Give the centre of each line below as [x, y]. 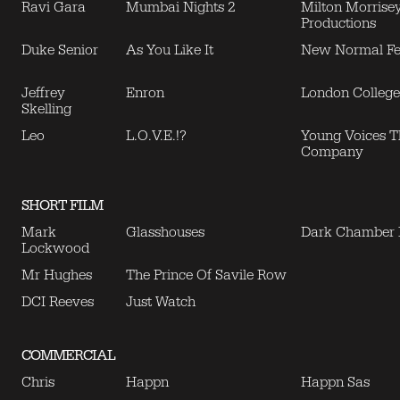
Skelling [46, 109]
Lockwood [55, 248]
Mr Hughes [57, 275]
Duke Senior [60, 50]
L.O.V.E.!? [156, 136]
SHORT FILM [62, 205]
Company [332, 152]
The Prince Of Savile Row [206, 275]
